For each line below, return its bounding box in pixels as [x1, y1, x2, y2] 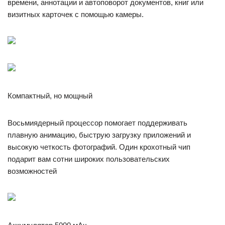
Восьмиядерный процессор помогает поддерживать [8, 119, 187, 127]
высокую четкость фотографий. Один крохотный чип [8, 143, 190, 151]
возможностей [8, 167, 57, 175]
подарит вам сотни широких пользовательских [8, 155, 170, 163]
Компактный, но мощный [8, 91, 92, 100]
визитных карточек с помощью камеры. [8, 10, 144, 19]
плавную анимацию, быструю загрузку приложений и [8, 131, 191, 139]
